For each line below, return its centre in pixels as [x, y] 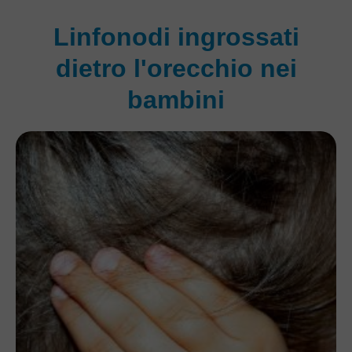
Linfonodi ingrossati [176, 37]
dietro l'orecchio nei [176, 69]
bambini [176, 100]
